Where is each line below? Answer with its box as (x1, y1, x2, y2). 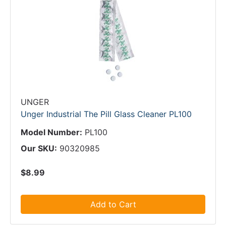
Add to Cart (90, 199, 136, 209)
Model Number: (21, 127, 82, 137)
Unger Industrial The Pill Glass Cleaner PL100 (21, 109, 192, 119)
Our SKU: (21, 143, 57, 153)
